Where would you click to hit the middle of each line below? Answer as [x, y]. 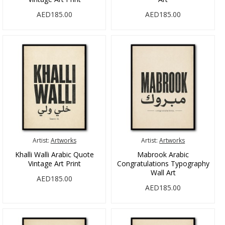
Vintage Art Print [54, 163]
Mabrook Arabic [163, 154]
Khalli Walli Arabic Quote [54, 154]
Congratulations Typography [163, 163]
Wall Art [163, 172]
